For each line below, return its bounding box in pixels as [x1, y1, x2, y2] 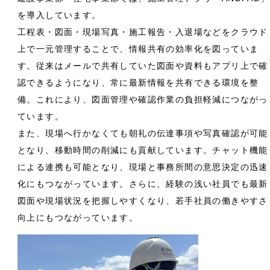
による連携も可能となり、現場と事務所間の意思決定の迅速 [17, 162, 268, 172]
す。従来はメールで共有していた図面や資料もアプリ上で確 [17, 61, 268, 71]
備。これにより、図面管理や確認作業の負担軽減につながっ [17, 95, 268, 105]
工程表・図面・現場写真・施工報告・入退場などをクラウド [17, 27, 268, 37]
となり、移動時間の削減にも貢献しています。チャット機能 [17, 145, 268, 155]
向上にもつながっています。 [17, 213, 139, 223]
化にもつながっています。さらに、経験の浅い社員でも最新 [17, 179, 268, 189]
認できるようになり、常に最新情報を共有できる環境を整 [17, 78, 259, 88]
